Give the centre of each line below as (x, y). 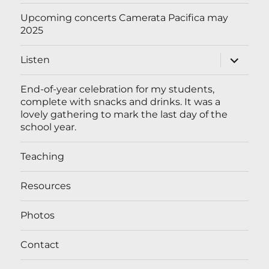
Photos (38, 216)
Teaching (43, 157)
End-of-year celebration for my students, (118, 89)
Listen (35, 60)
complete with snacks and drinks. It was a (121, 102)
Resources (46, 186)
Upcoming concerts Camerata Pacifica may (125, 18)
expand (239, 56)
